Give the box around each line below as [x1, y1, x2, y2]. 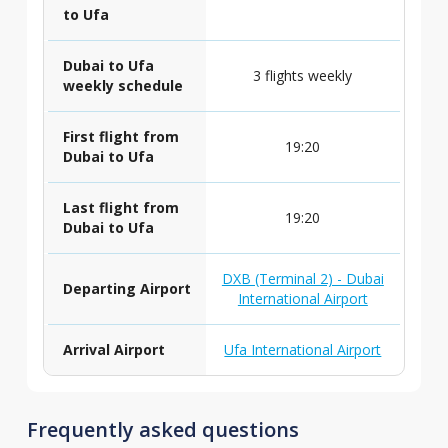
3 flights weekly [253, 66, 353, 85]
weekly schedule [62, 76, 183, 95]
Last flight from [62, 198, 179, 217]
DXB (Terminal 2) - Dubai [221, 269, 384, 288]
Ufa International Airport [224, 340, 382, 359]
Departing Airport [62, 279, 191, 298]
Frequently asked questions [26, 416, 299, 443]
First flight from [62, 127, 179, 146]
